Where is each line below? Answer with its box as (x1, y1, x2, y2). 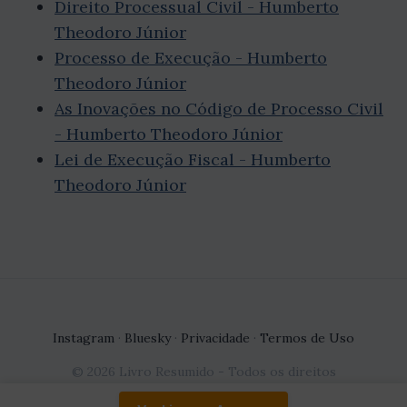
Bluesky (124, 330, 171, 347)
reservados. (168, 383, 239, 401)
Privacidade (181, 330, 250, 347)
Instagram (53, 330, 114, 347)
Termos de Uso (260, 330, 354, 347)
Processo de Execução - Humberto (55, 47, 327, 69)
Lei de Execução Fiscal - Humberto (55, 149, 331, 171)
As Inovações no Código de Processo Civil (55, 98, 383, 120)
